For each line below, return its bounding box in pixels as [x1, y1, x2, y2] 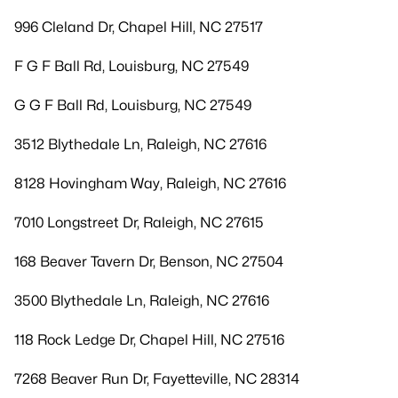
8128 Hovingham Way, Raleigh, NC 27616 [14, 175, 286, 192]
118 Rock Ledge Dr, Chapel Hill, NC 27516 [14, 331, 284, 348]
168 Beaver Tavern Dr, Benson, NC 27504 [14, 253, 283, 270]
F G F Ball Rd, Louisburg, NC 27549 [14, 58, 249, 75]
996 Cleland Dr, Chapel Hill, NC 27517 [14, 19, 263, 36]
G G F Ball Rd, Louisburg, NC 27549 [14, 97, 251, 114]
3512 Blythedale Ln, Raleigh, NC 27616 [14, 136, 267, 153]
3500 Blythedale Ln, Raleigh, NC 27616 [14, 292, 269, 309]
